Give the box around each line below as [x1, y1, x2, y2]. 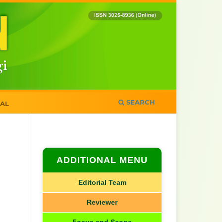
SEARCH [124, 98, 155, 106]
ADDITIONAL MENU [56, 155, 148, 165]
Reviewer [87, 198, 117, 206]
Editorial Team [78, 178, 126, 186]
